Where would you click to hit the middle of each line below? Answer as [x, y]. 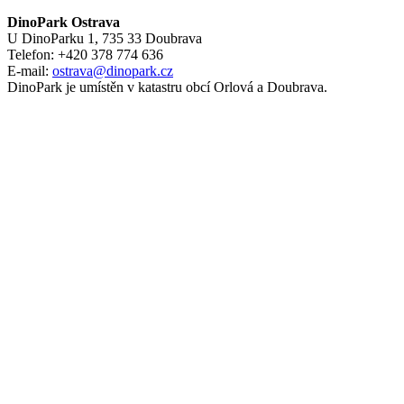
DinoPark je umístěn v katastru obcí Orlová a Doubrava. [167, 87]
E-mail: [30, 70]
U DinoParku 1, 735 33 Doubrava [105, 38]
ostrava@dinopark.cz [113, 70]
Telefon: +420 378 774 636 [85, 54]
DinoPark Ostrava [64, 22]
